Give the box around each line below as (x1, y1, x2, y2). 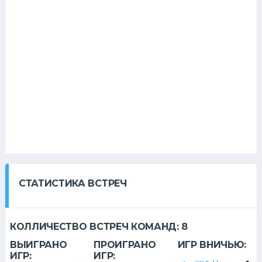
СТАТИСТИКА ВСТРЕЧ (19, 178, 127, 189)
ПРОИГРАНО (94, 239, 156, 251)
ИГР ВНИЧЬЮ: (177, 239, 247, 251)
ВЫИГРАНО (10, 239, 67, 251)
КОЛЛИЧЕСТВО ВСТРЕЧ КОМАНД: (10, 221, 182, 233)
